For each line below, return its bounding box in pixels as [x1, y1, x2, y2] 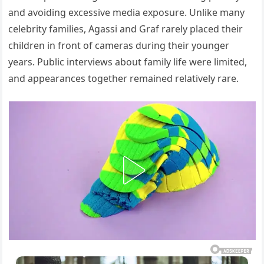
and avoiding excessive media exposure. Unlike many [8, 5, 245, 19]
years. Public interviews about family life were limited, [8, 55, 247, 68]
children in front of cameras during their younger [8, 38, 230, 52]
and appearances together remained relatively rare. [8, 71, 239, 85]
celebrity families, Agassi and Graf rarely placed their [8, 22, 243, 35]
